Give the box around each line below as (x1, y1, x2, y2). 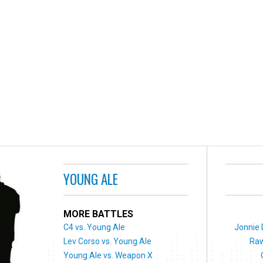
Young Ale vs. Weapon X (63, 250, 153, 260)
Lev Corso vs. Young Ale (63, 236, 152, 246)
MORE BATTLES (63, 208, 134, 220)
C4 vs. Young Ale (63, 222, 126, 232)
